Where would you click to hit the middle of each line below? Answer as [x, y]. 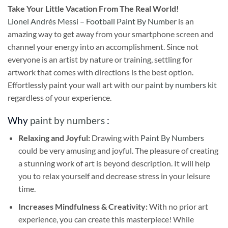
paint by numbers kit [181, 84]
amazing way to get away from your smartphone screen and [111, 34]
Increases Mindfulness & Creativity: [83, 206]
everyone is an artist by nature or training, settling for [100, 59]
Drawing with [116, 138]
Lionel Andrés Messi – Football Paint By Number [92, 21]
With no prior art [178, 206]
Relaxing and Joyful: [55, 138]
